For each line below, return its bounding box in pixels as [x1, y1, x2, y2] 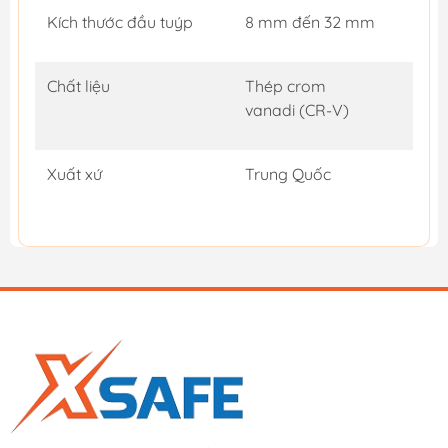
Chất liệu [47, 75, 110, 96]
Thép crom [245, 75, 326, 96]
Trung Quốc [245, 163, 331, 184]
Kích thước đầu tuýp [47, 11, 193, 32]
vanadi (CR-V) [245, 99, 349, 120]
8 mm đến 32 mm [245, 11, 375, 32]
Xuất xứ [47, 163, 102, 184]
